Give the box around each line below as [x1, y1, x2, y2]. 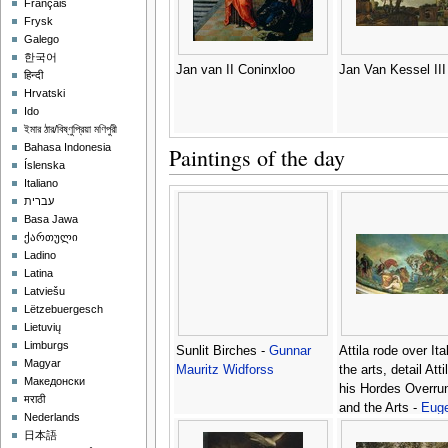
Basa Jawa [24, 213, 79, 226]
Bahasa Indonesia [24, 141, 112, 154]
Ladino [24, 249, 57, 262]
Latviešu [24, 285, 66, 298]
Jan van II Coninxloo [175, 63, 295, 78]
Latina [24, 267, 54, 280]
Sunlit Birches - [175, 344, 269, 359]
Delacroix [338, 420, 393, 435]
